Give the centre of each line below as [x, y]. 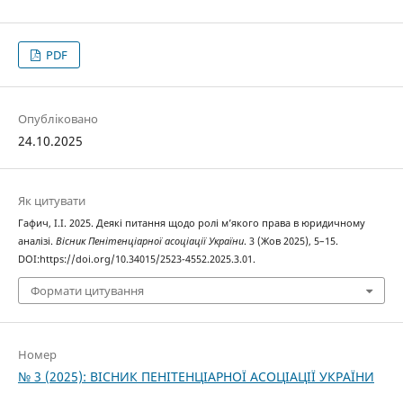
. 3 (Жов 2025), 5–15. [291, 241]
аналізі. [36, 241]
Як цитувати [51, 200]
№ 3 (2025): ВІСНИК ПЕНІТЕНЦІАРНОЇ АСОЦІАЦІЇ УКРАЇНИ [196, 377]
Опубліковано [58, 118]
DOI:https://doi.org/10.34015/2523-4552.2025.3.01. [136, 259]
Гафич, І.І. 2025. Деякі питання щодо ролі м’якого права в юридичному [191, 223]
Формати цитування [87, 291]
